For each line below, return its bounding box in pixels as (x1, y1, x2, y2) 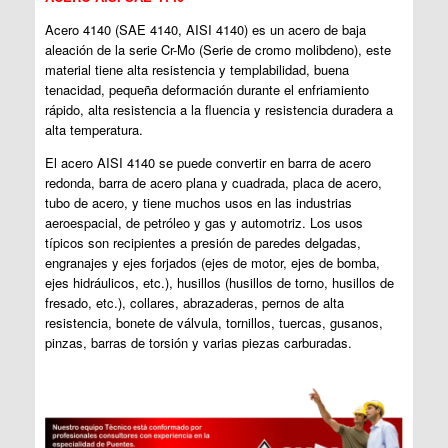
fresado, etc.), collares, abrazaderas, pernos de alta (45, 292, 344, 312)
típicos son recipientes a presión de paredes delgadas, (45, 232, 361, 252)
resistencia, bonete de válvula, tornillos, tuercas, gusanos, (45, 312, 383, 332)
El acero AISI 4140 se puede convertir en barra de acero (45, 152, 371, 172)
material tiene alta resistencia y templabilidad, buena (45, 59, 349, 79)
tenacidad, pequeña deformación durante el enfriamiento (45, 79, 369, 99)
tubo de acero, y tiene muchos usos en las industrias (45, 192, 352, 212)
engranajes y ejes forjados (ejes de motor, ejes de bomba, (45, 252, 380, 272)
